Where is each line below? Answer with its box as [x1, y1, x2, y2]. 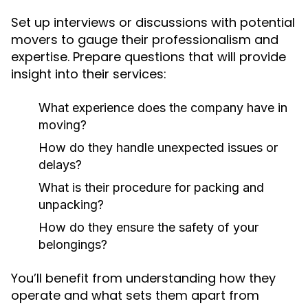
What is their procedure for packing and [38, 180, 264, 195]
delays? [38, 157, 82, 172]
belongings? [38, 237, 107, 252]
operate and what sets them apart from [11, 287, 259, 304]
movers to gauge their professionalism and [11, 31, 278, 48]
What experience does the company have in [38, 100, 287, 115]
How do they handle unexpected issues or [38, 140, 278, 155]
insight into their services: [11, 65, 166, 82]
